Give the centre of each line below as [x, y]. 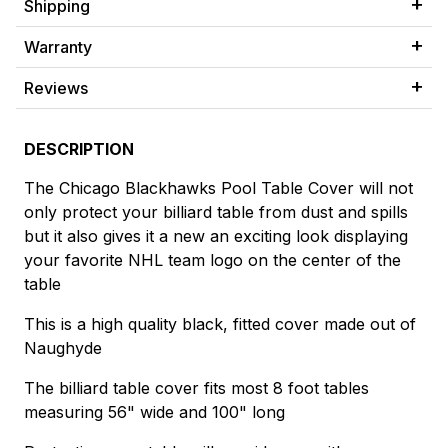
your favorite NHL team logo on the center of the [212, 260]
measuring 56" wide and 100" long [154, 412]
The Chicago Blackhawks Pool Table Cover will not [218, 188]
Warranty [58, 47]
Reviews [56, 88]
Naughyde [63, 348]
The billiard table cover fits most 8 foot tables [196, 388]
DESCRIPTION [79, 149]
